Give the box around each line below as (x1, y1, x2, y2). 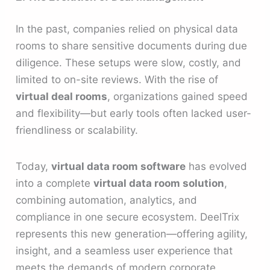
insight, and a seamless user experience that (16, 244, 233, 257)
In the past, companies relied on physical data (16, 23, 239, 36)
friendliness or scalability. (16, 124, 139, 137)
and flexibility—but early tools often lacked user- (16, 107, 252, 120)
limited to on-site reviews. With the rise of (16, 74, 219, 86)
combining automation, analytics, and (16, 193, 198, 206)
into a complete (16, 177, 94, 189)
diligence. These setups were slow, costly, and (16, 57, 242, 69)
